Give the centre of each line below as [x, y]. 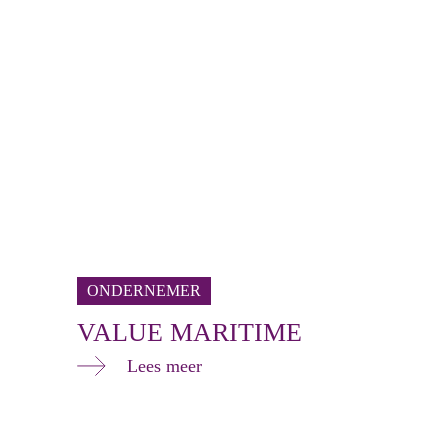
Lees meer [164, 365]
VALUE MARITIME [189, 332]
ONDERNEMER [144, 290]
